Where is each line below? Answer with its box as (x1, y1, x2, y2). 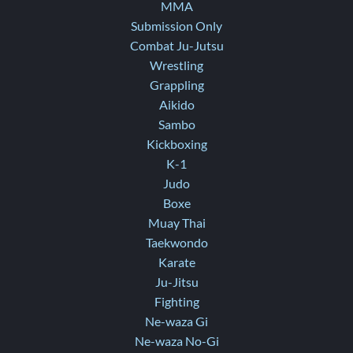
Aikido (158, 98, 195, 112)
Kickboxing (146, 137, 207, 151)
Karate (158, 255, 195, 269)
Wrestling (150, 58, 203, 72)
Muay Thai (147, 216, 206, 230)
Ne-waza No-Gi (134, 334, 219, 348)
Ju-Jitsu (154, 275, 199, 289)
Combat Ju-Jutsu (129, 39, 224, 53)
